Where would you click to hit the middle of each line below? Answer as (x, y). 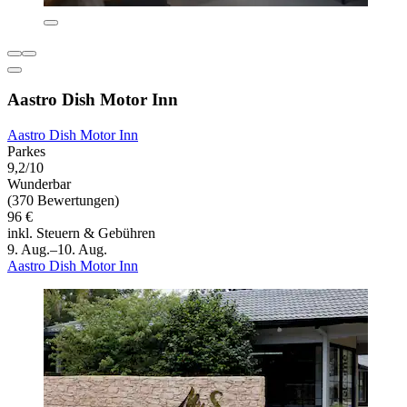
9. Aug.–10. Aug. (57, 250)
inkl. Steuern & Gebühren (81, 233)
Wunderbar (39, 184)
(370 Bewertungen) (63, 201)
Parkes (26, 152)
